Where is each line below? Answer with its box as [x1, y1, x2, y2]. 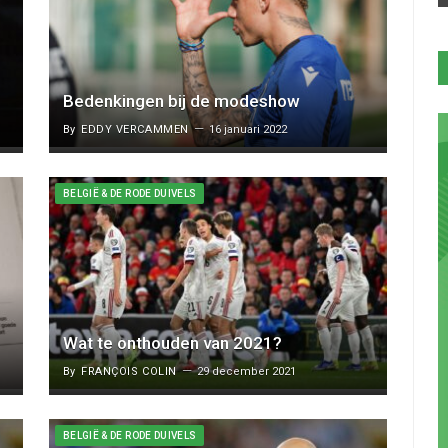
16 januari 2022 [208, 123, 287, 137]
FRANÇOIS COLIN [81, 365, 177, 379]
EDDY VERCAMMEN [81, 123, 189, 137]
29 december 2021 [196, 365, 296, 379]
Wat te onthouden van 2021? [63, 333, 282, 354]
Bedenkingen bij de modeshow [63, 91, 300, 112]
